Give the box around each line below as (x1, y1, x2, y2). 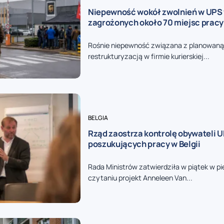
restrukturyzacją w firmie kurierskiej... (87, 51, 209, 61)
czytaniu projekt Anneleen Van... (87, 173, 192, 183)
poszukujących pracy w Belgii (87, 138, 200, 150)
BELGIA (87, 113, 108, 122)
